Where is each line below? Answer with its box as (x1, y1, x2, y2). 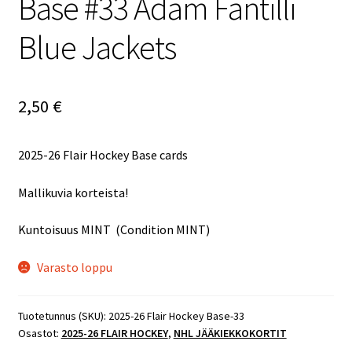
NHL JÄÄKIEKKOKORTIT (173, 325, 287, 340)
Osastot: (17, 325, 61, 340)
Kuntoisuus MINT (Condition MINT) (17, 222, 210, 238)
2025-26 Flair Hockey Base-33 (108, 308, 244, 323)
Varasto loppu (37, 259, 113, 276)
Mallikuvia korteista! (17, 184, 128, 200)
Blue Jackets (17, 27, 176, 68)
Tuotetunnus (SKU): (17, 308, 108, 323)
